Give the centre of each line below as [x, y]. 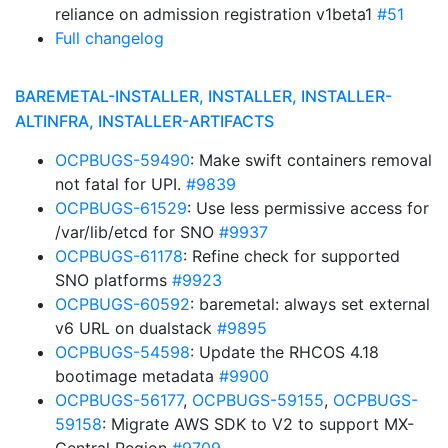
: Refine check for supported [291, 256]
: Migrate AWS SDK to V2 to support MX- [258, 424]
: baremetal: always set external [310, 304]
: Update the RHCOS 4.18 [284, 352]
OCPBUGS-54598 [122, 352]
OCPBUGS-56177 [119, 400]
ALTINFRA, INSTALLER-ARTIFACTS [144, 121]
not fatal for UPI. [120, 184]
